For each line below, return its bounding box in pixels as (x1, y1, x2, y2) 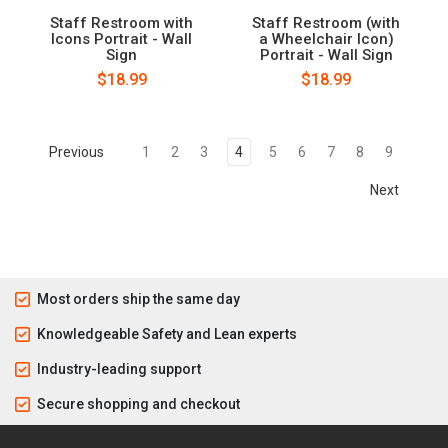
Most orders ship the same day (37, 290, 240, 307)
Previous (46, 143, 104, 160)
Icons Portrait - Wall (51, 29, 193, 48)
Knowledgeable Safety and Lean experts (37, 325, 297, 342)
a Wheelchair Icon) (258, 29, 394, 48)
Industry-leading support (37, 360, 201, 377)
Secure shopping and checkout (37, 395, 240, 412)
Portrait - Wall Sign (259, 45, 393, 64)
